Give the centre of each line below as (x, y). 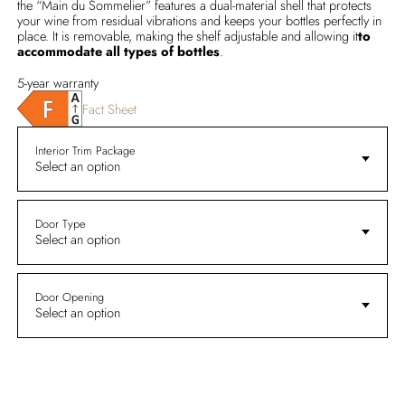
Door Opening (69, 297)
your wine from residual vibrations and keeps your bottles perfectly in (200, 21)
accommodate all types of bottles (119, 52)
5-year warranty (58, 83)
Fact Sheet (110, 108)
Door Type (60, 224)
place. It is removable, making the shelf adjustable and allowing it (188, 36)
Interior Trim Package (85, 151)
